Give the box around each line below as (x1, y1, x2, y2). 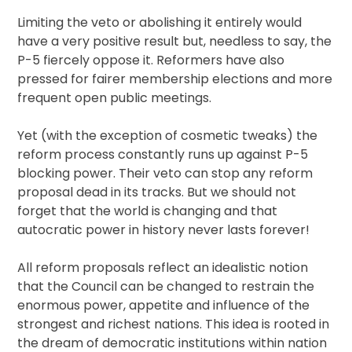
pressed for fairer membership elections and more (17, 70, 333, 89)
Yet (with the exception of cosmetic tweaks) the (17, 126, 318, 145)
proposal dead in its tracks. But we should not (17, 183, 297, 202)
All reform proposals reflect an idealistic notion (17, 258, 309, 277)
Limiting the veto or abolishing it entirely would (17, 13, 302, 32)
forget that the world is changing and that (17, 202, 278, 221)
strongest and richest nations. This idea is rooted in (17, 315, 330, 334)
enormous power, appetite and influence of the (17, 296, 310, 315)
